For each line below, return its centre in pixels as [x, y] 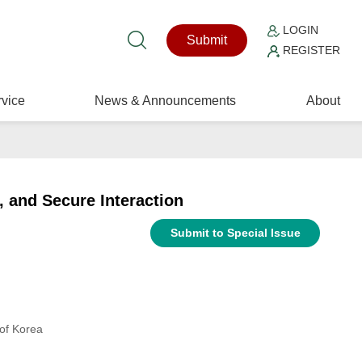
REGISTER [310, 50]
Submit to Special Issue [235, 233]
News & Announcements [166, 101]
